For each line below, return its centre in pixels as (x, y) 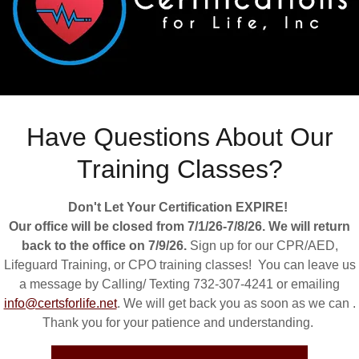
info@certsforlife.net (60, 304)
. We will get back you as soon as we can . (236, 304)
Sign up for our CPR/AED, (264, 246)
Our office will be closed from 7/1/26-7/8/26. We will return (179, 227)
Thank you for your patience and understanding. (179, 323)
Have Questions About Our (179, 137)
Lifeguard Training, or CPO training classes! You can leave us (179, 265)
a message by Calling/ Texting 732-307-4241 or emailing (179, 284)
